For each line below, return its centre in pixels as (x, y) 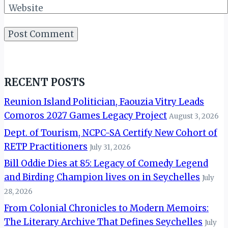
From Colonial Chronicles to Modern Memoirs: (106, 208)
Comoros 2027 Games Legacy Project (85, 115)
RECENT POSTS (45, 82)
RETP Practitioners (46, 146)
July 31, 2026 (110, 147)
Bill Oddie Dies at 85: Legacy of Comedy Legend (106, 164)
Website (26, 8)
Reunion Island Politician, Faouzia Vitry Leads (104, 102)
